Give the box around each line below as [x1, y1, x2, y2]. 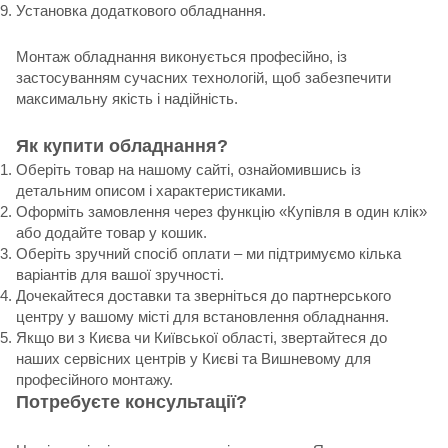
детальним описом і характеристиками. [16, 181, 286, 199]
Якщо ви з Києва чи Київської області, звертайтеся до [16, 328, 387, 346]
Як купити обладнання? [16, 135, 228, 156]
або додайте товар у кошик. [16, 223, 207, 241]
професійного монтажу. [16, 370, 173, 388]
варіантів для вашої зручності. [16, 265, 224, 283]
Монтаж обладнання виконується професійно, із [16, 47, 347, 65]
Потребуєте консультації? [16, 391, 247, 412]
